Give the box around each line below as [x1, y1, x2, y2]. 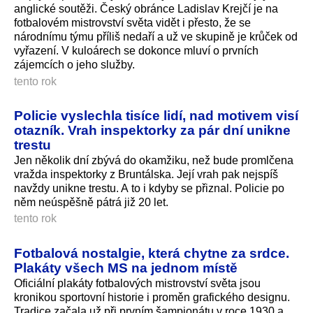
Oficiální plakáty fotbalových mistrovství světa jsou [14, 277, 261, 290]
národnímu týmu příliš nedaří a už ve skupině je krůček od [14, 31, 298, 43]
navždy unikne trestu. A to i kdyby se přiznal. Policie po [14, 182, 284, 195]
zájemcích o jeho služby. [14, 59, 135, 71]
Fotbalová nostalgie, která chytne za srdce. [14, 245, 289, 261]
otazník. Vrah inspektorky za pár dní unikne [14, 122, 291, 138]
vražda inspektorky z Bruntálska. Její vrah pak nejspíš [14, 168, 278, 181]
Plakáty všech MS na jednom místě [14, 260, 238, 276]
